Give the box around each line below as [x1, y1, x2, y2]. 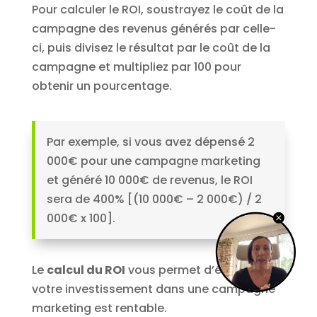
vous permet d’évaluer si [125, 262, 269, 279]
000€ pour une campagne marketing [46, 153, 260, 170]
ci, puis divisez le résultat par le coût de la [31, 40, 270, 57]
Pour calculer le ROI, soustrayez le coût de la [31, 1, 284, 18]
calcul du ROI [46, 262, 125, 279]
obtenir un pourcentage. [31, 78, 172, 95]
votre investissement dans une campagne [31, 281, 275, 298]
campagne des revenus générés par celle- [31, 21, 276, 38]
